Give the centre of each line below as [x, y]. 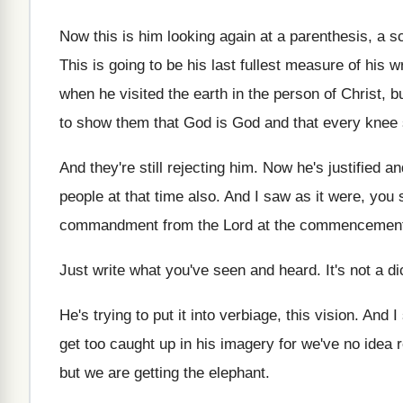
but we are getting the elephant [162, 373]
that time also [170, 197]
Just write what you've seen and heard [188, 270]
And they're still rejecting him [157, 168]
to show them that [119, 123]
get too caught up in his [138, 344]
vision [335, 315]
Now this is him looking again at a [172, 36]
